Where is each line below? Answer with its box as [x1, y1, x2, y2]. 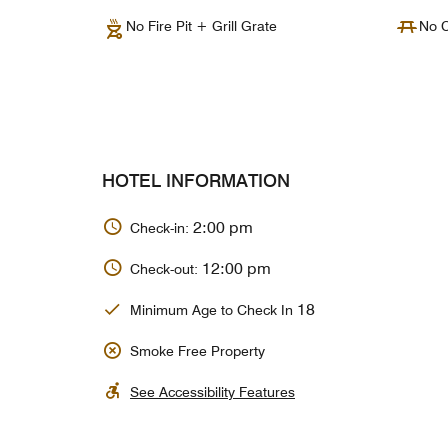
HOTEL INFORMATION [102, 169, 290, 191]
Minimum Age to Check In [130, 302, 297, 319]
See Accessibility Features [130, 383, 295, 400]
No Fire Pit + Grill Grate [126, 17, 285, 34]
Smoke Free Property [130, 342, 265, 359]
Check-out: [130, 261, 202, 278]
